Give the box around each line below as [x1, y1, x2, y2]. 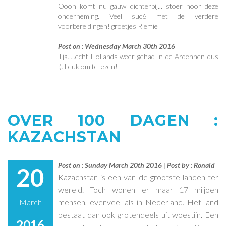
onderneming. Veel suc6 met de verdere [58, 11, 218, 20]
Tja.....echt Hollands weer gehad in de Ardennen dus [58, 51, 218, 61]
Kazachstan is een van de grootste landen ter [58, 172, 218, 182]
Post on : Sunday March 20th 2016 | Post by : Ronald [58, 160, 215, 169]
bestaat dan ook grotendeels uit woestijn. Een [58, 209, 218, 219]
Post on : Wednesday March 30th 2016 [58, 41, 175, 50]
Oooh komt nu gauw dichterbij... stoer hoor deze [58, 1, 218, 10]
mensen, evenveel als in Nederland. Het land [58, 197, 218, 207]
